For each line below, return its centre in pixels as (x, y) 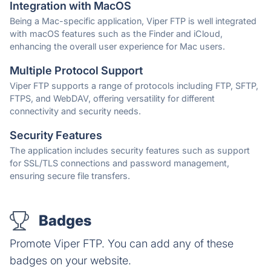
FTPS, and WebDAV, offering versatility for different (112, 98)
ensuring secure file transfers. (70, 175)
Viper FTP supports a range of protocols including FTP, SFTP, (134, 85)
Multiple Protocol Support (76, 70)
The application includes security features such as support (130, 150)
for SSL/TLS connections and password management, (119, 163)
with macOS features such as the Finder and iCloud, (116, 33)
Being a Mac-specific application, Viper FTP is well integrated (133, 21)
